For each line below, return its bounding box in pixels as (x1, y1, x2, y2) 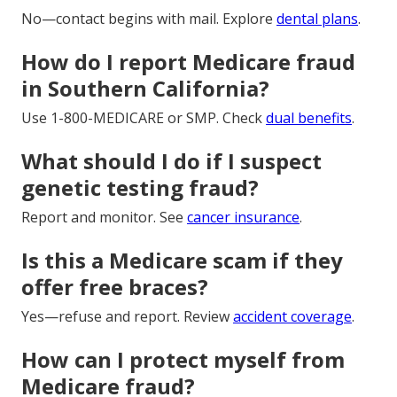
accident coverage (233, 306, 352, 326)
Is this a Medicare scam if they (21, 245, 343, 275)
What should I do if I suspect (21, 145, 322, 175)
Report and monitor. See (21, 206, 187, 227)
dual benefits (266, 107, 352, 128)
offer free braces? (21, 271, 208, 301)
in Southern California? (21, 73, 269, 103)
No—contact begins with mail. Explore (21, 8, 276, 28)
